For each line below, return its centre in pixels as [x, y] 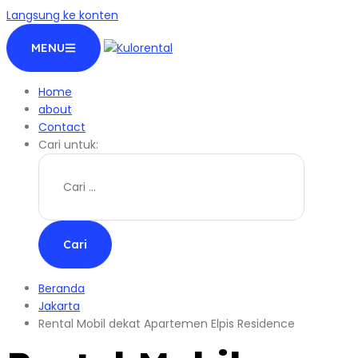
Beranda [62, 288]
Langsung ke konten [62, 15]
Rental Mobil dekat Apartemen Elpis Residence [167, 324]
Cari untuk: [68, 145]
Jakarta [59, 306]
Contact [62, 127]
